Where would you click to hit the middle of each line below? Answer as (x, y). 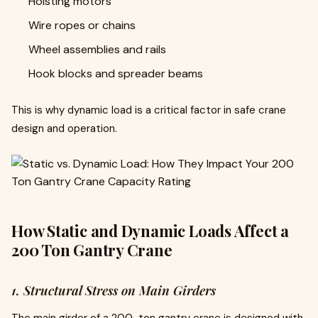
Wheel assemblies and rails (97, 49)
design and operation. (64, 128)
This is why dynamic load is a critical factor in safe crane (149, 110)
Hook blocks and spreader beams (116, 73)
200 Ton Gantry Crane (92, 250)
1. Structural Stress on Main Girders (114, 290)
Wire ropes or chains (82, 25)
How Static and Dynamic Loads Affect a (150, 231)
